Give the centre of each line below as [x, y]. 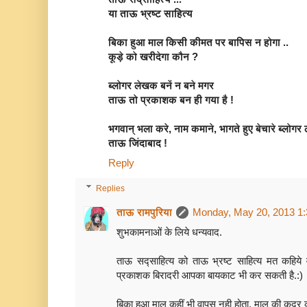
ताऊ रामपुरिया [144, 212]
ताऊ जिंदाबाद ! [138, 143]
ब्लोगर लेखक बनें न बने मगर [161, 85]
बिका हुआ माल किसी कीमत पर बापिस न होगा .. [198, 42]
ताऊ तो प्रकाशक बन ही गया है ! [171, 99]
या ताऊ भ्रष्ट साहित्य [150, 13]
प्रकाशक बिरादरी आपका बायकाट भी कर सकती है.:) [210, 275]
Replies [111, 188]
